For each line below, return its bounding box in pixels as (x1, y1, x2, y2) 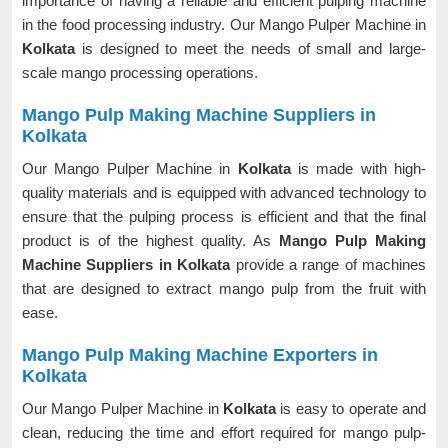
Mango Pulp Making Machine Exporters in (22, 345, 378, 365)
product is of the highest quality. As (22, 232, 279, 249)
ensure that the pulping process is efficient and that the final (22, 208, 426, 225)
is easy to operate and (280, 400, 427, 417)
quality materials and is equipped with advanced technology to (22, 184, 426, 201)
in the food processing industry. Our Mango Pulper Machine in (22, 16, 426, 33)
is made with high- (298, 160, 427, 177)
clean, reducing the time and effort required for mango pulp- (22, 424, 426, 441)
